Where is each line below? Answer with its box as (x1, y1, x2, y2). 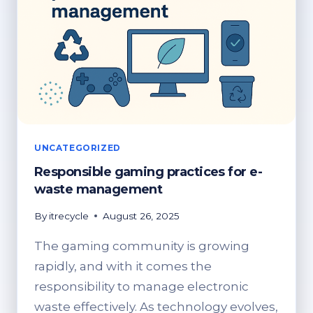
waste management (34, 182, 163, 198)
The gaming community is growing (34, 238, 249, 253)
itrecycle (49, 210, 89, 221)
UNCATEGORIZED (34, 143, 121, 154)
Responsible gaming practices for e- (34, 164, 263, 180)
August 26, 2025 (103, 210, 180, 221)
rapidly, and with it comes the (34, 259, 212, 273)
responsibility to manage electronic (34, 279, 249, 293)
